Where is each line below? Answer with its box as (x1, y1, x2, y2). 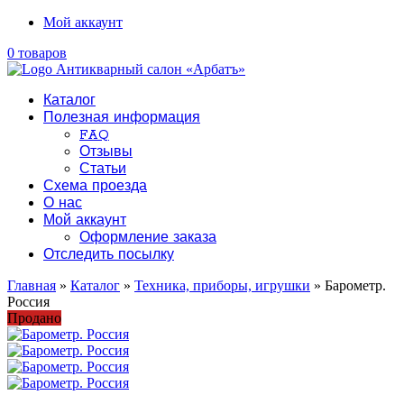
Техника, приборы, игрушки (134, 278, 310, 293)
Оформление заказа (79, 230, 216, 246)
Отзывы (79, 144, 133, 161)
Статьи (79, 161, 126, 178)
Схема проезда (43, 179, 147, 195)
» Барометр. (310, 278, 386, 293)
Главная (7, 278, 56, 293)
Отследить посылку (43, 247, 174, 263)
